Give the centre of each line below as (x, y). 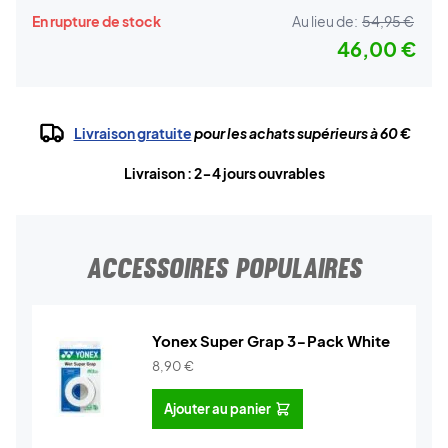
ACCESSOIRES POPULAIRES (224, 268)
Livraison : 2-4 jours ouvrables (224, 173)
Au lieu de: (325, 21)
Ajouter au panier (217, 408)
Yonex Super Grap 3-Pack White (271, 340)
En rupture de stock (96, 21)
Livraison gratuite (132, 133)
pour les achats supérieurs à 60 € (301, 133)
